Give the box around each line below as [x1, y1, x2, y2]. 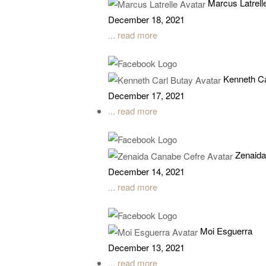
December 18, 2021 [108, 12, 185, 26]
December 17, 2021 [108, 88, 185, 102]
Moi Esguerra [200, 224, 252, 237]
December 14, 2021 [108, 164, 185, 178]
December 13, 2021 [108, 241, 185, 254]
